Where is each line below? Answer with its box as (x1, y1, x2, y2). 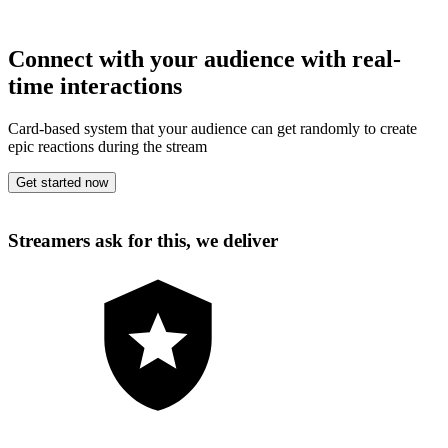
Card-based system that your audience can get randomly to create (8, 119, 417, 137)
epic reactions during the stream (8, 137, 207, 155)
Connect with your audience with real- (8, 45, 401, 72)
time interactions (8, 72, 182, 99)
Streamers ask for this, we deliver (8, 229, 278, 251)
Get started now (16, 174, 108, 190)
